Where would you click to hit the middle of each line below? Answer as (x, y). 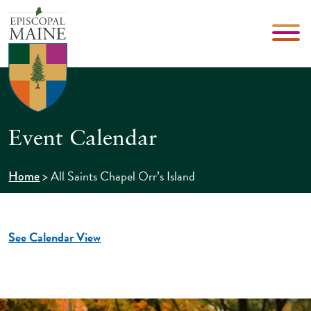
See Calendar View (55, 237)
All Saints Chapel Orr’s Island (123, 176)
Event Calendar (83, 139)
